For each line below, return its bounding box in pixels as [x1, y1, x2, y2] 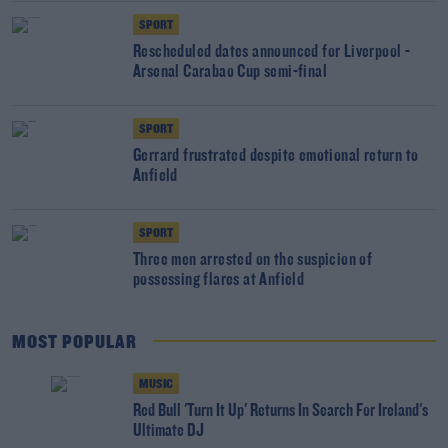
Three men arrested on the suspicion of [133, 251, 373, 270]
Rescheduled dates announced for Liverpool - [133, 43, 411, 62]
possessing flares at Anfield [133, 271, 305, 290]
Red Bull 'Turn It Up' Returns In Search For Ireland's [133, 402, 428, 421]
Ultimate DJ [133, 422, 204, 441]
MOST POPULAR [12, 333, 137, 353]
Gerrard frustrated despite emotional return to [133, 147, 419, 166]
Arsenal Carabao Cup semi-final [133, 63, 327, 82]
